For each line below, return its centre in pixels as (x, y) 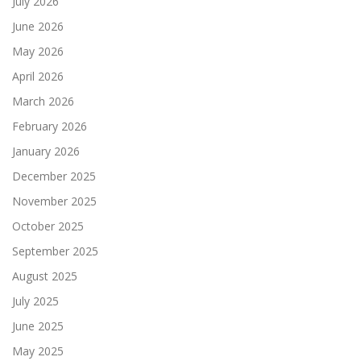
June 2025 (38, 326)
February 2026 (50, 126)
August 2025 (45, 276)
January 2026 (46, 151)
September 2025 (55, 251)
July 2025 (35, 301)
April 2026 (38, 76)
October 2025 (48, 226)
